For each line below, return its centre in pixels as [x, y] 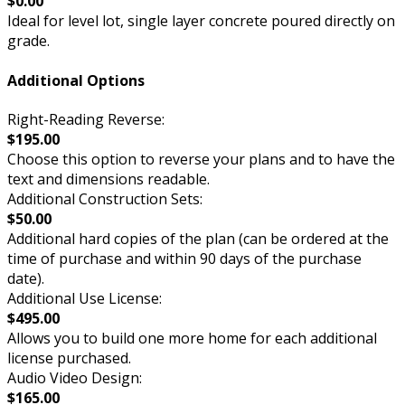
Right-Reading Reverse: [86, 119]
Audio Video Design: [75, 377]
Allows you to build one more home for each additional [192, 338]
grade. [28, 41]
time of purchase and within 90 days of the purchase [184, 258]
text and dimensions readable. [108, 179]
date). [26, 278]
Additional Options [76, 80]
